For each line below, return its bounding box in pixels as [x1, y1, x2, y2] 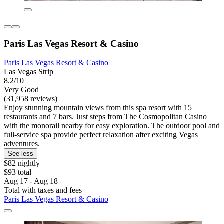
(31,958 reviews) [4, 94, 57, 103]
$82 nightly [4, 159, 40, 168]
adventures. [4, 139, 40, 148]
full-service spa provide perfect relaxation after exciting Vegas [4, 130, 198, 139]
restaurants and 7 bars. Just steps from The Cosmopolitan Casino [4, 112, 207, 121]
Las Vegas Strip [4, 67, 53, 76]
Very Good [4, 85, 39, 94]
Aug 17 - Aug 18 [4, 177, 58, 186]
